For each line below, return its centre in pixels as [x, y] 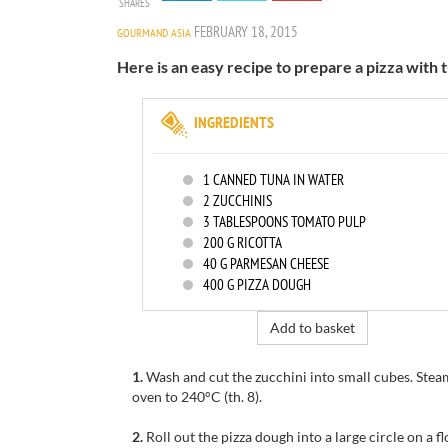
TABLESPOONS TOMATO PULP [288, 221]
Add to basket [312, 327]
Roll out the [182, 436]
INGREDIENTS [234, 122]
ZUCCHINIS [241, 200]
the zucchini [269, 376]
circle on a [402, 436]
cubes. [393, 376]
